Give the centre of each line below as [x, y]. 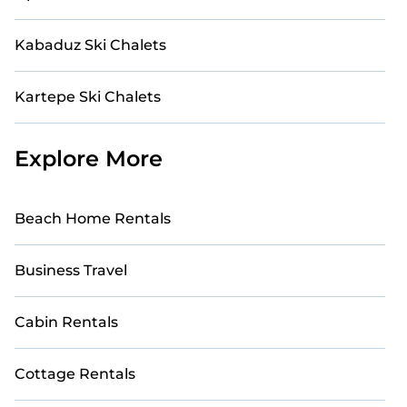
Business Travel [71, 270]
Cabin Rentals [66, 322]
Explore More [89, 159]
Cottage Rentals [75, 374]
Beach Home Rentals [93, 218]
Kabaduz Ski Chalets [90, 45]
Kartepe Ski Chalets [88, 97]
